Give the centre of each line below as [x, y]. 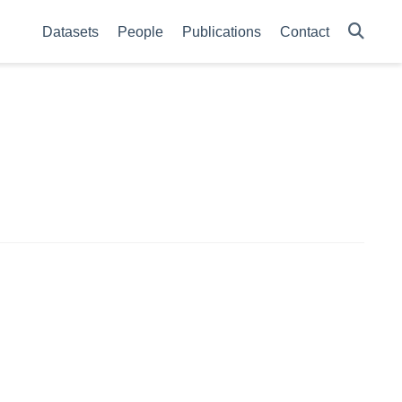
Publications [222, 31]
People [140, 31]
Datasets [70, 31]
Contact [305, 31]
